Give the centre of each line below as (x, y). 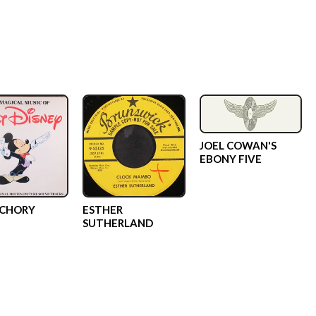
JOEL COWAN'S (238, 145)
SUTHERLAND (118, 223)
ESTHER (103, 209)
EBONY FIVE (230, 158)
